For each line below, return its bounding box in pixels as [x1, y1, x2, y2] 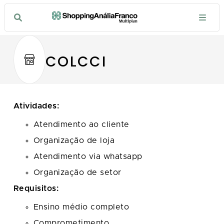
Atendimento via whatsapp [33, 152, 142, 160]
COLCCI [45, 51, 107, 71]
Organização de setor [33, 168, 124, 176]
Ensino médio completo [33, 202, 132, 211]
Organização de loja [33, 136, 115, 144]
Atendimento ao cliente [33, 120, 129, 128]
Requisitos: [13, 184, 59, 192]
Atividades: [13, 102, 62, 110]
